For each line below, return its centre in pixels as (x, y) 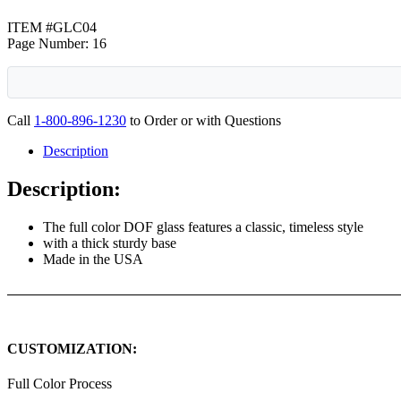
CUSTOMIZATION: (72, 348)
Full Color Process (60, 384)
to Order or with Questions (204, 120)
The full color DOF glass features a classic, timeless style (203, 226)
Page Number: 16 (57, 43)
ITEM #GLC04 (52, 27)
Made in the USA (93, 259)
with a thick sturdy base (110, 243)
